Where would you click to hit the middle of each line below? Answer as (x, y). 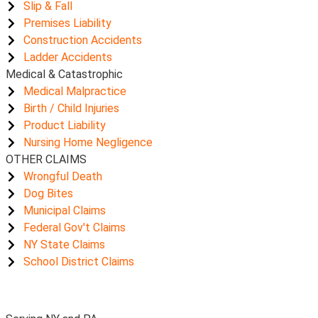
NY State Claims (64, 245)
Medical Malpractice (75, 91)
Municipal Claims (65, 210)
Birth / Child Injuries (71, 108)
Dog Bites (48, 193)
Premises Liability (67, 23)
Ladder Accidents (68, 57)
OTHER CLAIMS (46, 159)
